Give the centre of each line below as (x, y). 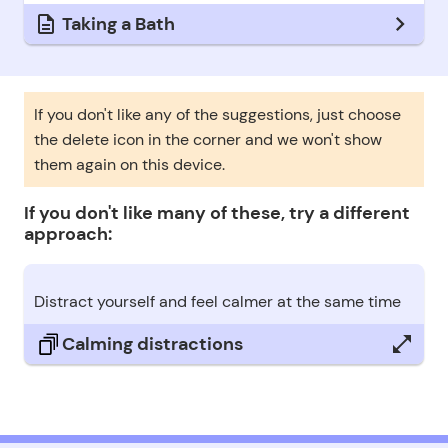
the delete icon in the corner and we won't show (207, 140)
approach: (68, 233)
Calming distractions (153, 343)
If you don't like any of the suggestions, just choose (217, 115)
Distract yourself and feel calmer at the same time (217, 302)
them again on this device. (129, 165)
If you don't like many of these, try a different (217, 212)
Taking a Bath (119, 23)
